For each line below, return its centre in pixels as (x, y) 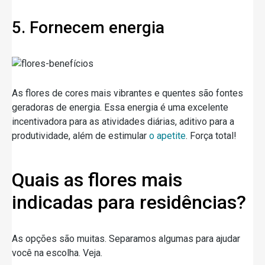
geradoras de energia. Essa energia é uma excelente (120, 107)
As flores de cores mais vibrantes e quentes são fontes (127, 93)
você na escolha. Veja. (57, 253)
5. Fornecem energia (88, 27)
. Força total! (211, 135)
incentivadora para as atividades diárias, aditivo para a (123, 121)
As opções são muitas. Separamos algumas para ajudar (126, 238)
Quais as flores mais (97, 180)
